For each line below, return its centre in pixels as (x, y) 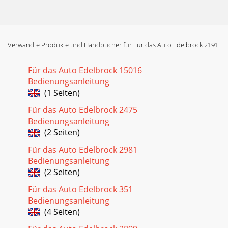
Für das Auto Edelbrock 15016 (85, 70)
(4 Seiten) (60, 211)
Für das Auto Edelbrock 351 (80, 189)
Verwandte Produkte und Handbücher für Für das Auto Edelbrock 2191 (113, 45)
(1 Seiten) (60, 92)
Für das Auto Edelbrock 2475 (83, 110)
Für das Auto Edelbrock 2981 (83, 149)
